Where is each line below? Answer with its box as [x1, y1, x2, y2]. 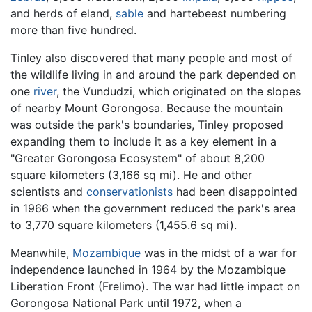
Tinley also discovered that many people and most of [10, 50, 292, 65]
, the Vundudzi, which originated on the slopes [56, 84, 301, 98]
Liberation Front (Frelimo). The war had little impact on [10, 279, 300, 293]
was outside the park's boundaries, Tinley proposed [10, 117, 283, 132]
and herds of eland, [10, 6, 116, 20]
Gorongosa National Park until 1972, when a [10, 295, 242, 310]
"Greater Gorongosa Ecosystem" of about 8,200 [10, 150, 265, 165]
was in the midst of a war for [141, 245, 297, 260]
